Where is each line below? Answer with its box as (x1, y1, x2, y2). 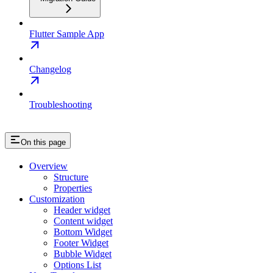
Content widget (54, 216, 113, 226)
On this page (21, 138, 66, 147)
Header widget (54, 205, 110, 215)
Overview (29, 161, 68, 171)
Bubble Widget (54, 249, 112, 259)
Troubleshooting (29, 99, 92, 110)
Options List (54, 260, 101, 270)
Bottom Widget (54, 227, 112, 237)
